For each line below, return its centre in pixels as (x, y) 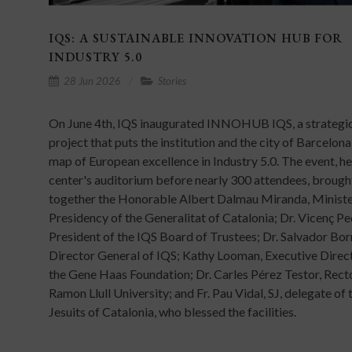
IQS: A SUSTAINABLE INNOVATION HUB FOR (196, 38)
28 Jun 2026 (91, 81)
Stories (171, 81)
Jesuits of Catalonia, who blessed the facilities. (172, 311)
